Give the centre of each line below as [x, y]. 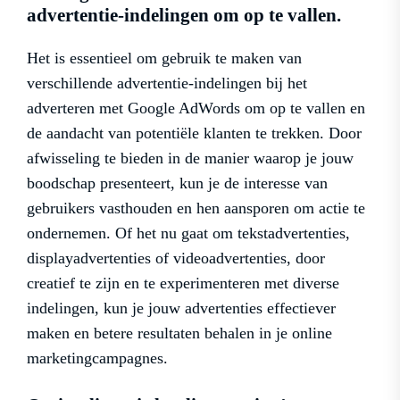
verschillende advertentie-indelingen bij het [167, 83]
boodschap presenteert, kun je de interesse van [177, 183]
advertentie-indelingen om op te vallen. [184, 15]
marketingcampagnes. [97, 358]
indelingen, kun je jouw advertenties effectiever [181, 308]
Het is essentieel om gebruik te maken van [164, 58]
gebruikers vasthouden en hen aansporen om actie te [196, 208]
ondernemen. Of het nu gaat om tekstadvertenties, [188, 233]
